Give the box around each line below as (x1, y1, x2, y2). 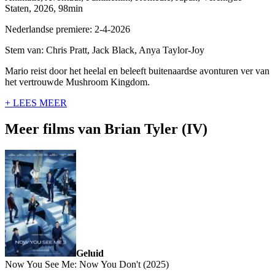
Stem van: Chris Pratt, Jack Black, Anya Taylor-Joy (5, 45, 204, 56)
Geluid (76, 248, 104, 259)
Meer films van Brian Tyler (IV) (5, 121, 207, 137)
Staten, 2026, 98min (5, 3, 83, 14)
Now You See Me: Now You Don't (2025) (5, 259, 169, 270)
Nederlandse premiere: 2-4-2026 (5, 24, 130, 35)
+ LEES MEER (5, 98, 67, 109)
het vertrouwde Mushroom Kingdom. (5, 77, 150, 88)
